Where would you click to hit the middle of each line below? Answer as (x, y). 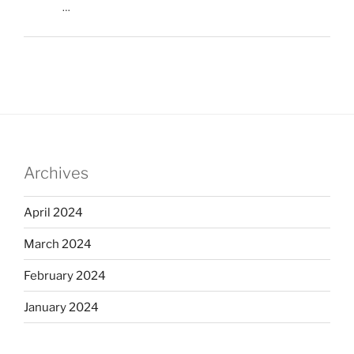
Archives (56, 173)
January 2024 (61, 307)
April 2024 (53, 212)
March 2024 (58, 244)
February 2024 (65, 275)
